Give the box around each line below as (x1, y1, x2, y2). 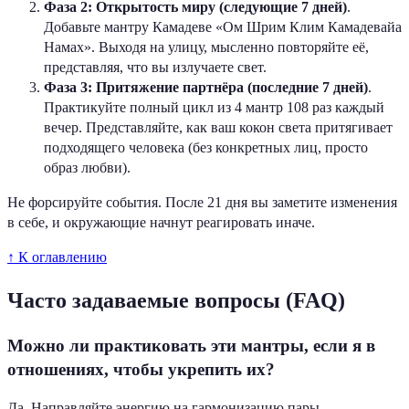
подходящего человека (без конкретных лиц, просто (44, 139, 368, 155)
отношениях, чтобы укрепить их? (7, 359, 275, 379)
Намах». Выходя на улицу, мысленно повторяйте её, (44, 38, 369, 55)
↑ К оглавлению (7, 248, 107, 265)
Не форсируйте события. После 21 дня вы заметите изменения (7, 194, 397, 210)
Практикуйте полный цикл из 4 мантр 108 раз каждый (44, 99, 384, 115)
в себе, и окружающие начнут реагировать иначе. (7, 214, 315, 230)
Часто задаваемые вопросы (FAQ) (7, 288, 345, 312)
